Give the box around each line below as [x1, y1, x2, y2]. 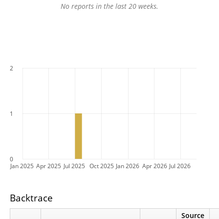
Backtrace [10, 191, 53, 204]
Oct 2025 [89, 162, 114, 170]
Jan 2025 [10, 162, 34, 170]
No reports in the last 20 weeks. [61, 1, 158, 11]
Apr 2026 [142, 162, 167, 170]
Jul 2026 [169, 162, 191, 170]
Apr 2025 [36, 162, 61, 170]
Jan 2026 [116, 162, 139, 170]
